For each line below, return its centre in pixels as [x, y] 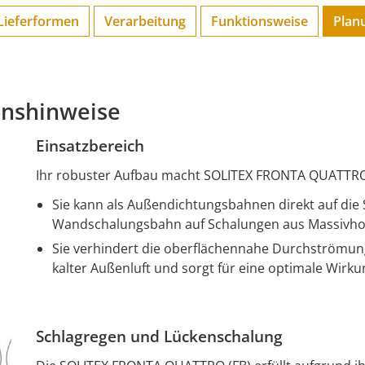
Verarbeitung [145, 22]
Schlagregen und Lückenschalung [159, 337]
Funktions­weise [259, 22]
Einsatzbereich [90, 146]
